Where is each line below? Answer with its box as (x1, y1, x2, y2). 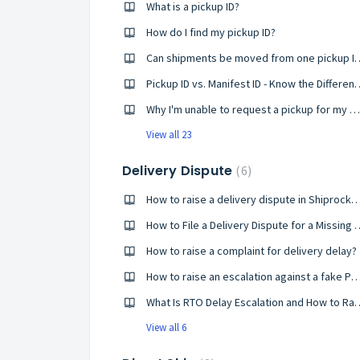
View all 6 (146, 321, 186, 334)
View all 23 (146, 128, 191, 141)
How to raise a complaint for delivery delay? (146, 243, 357, 258)
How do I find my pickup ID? (146, 25, 276, 39)
